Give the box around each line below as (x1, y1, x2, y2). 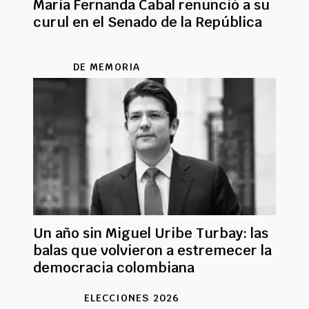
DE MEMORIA (72, 61, 141, 74)
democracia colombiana (33, 259, 195, 277)
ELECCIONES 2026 (83, 292, 180, 305)
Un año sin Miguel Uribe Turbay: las (33, 224, 268, 243)
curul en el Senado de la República (33, 13, 262, 32)
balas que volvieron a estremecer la (33, 241, 272, 260)
